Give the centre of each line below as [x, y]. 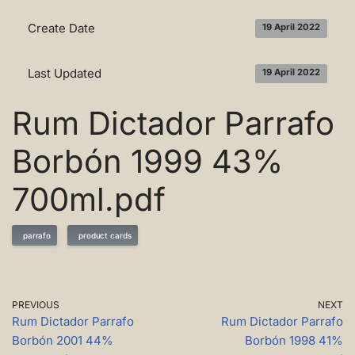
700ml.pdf [89, 200]
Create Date [61, 29]
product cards [103, 236]
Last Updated [65, 74]
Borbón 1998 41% [294, 341]
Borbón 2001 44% [63, 341]
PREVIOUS [36, 305]
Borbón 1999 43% [147, 162]
